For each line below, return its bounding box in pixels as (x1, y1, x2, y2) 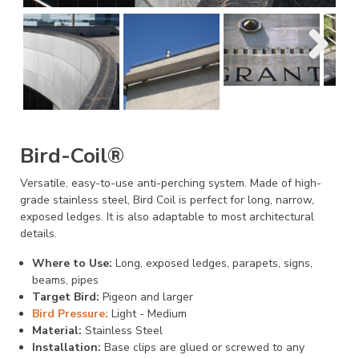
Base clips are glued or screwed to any (101, 340, 305, 355)
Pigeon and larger (99, 289, 193, 305)
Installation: (32, 340, 101, 355)
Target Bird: (32, 289, 99, 305)
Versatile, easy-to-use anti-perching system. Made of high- (20, 175, 321, 191)
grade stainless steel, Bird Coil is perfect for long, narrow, (20, 192, 314, 208)
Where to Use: (32, 256, 112, 271)
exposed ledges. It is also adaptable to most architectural (20, 209, 314, 224)
